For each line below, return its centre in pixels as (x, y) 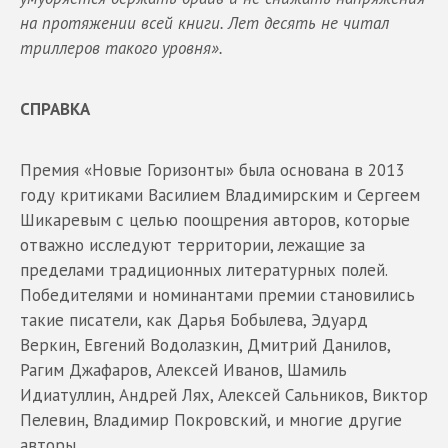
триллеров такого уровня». (121, 47)
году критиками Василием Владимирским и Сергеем (220, 194)
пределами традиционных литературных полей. (203, 269)
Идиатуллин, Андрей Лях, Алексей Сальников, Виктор (224, 394)
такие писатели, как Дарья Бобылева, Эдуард (194, 319)
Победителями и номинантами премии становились (217, 294)
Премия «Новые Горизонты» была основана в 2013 (212, 169)
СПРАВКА (55, 108)
